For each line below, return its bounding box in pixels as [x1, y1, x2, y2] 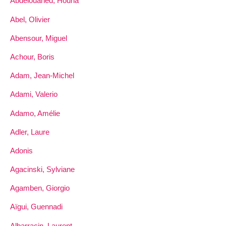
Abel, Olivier [10, 15, 50, 24]
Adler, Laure [10, 127, 49, 136]
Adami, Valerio [10, 90, 58, 99]
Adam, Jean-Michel [10, 71, 74, 80]
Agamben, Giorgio [10, 184, 70, 193]
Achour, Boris [10, 52, 54, 61]
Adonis [10, 146, 33, 155]
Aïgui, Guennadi [10, 202, 63, 211]
